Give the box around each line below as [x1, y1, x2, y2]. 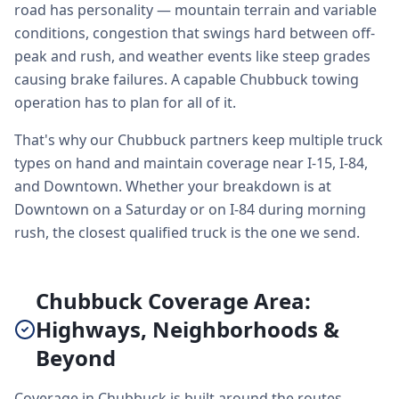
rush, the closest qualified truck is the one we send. [14, 223, 360, 242]
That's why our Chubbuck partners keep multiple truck [14, 130, 383, 150]
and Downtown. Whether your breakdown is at [14, 176, 331, 196]
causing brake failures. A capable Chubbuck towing [14, 69, 359, 89]
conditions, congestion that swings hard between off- [14, 23, 375, 43]
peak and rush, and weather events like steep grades [14, 46, 370, 66]
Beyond [36, 343, 116, 372]
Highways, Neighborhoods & [36, 314, 339, 344]
